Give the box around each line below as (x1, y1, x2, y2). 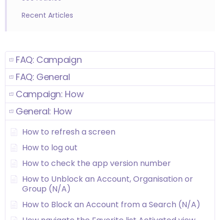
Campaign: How (16, 88, 84, 101)
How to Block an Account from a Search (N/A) (22, 199, 200, 211)
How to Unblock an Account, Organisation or (22, 173, 193, 185)
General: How (16, 105, 72, 118)
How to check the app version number (22, 158, 171, 169)
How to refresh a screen (22, 126, 115, 138)
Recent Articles (22, 10, 73, 21)
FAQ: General (16, 71, 70, 83)
